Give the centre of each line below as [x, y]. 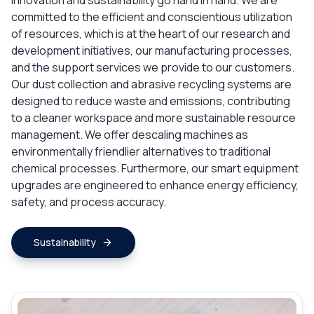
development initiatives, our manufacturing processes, [152, 50]
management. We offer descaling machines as [130, 135]
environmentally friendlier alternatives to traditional [141, 151]
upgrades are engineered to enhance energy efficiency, [155, 185]
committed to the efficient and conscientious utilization [152, 17]
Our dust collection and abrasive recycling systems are [151, 84]
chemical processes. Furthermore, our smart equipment [155, 168]
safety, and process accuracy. [89, 202]
